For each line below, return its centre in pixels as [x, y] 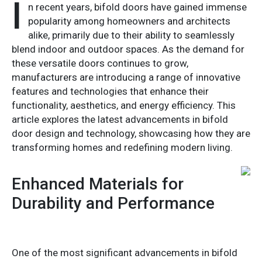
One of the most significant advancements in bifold [125, 252]
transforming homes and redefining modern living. [122, 147]
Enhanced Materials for [98, 184]
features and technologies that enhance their [110, 91]
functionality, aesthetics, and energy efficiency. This [124, 105]
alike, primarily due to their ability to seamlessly [131, 35]
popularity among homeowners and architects [129, 21]
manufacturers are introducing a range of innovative [126, 77]
